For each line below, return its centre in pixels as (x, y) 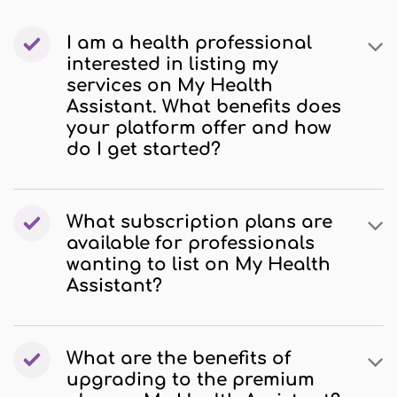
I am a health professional (189, 43)
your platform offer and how (199, 128)
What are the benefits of (179, 358)
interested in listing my (172, 64)
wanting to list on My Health (198, 265)
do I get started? (144, 149)
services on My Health (170, 86)
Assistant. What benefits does (204, 107)
